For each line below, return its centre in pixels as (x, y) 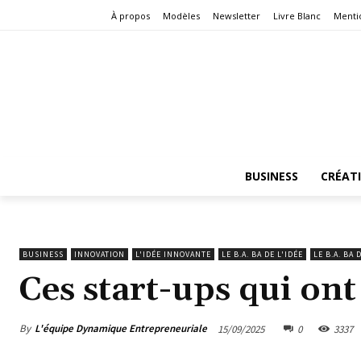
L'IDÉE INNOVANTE (173, 254)
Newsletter (237, 16)
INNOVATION (100, 254)
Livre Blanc (297, 16)
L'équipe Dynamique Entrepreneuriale (121, 329)
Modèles (181, 16)
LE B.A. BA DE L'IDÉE (262, 254)
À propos (131, 16)
